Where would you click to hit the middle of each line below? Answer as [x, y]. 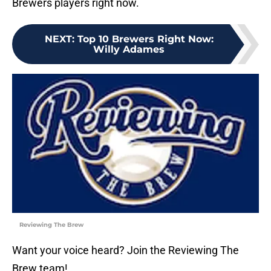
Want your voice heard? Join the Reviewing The [126, 250]
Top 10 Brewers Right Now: [145, 39]
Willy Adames [129, 50]
